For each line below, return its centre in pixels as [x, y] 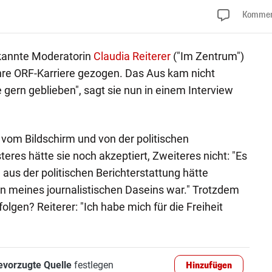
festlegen [92, 265]
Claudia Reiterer [132, 56]
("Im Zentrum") [207, 56]
